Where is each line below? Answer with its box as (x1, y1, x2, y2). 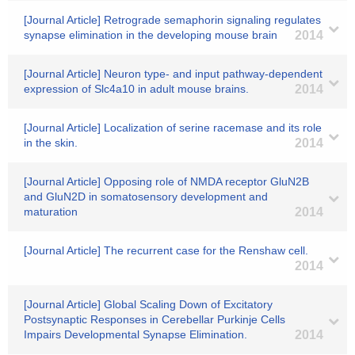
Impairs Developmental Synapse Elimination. (24, 328, 247, 341)
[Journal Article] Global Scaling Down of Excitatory (24, 298, 273, 311)
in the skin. (24, 136, 78, 149)
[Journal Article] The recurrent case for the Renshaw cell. (24, 244, 308, 257)
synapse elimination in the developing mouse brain (24, 29, 277, 41)
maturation (24, 205, 78, 218)
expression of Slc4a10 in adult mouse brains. (24, 82, 249, 95)
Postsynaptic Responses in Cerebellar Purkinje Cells (24, 313, 285, 326)
